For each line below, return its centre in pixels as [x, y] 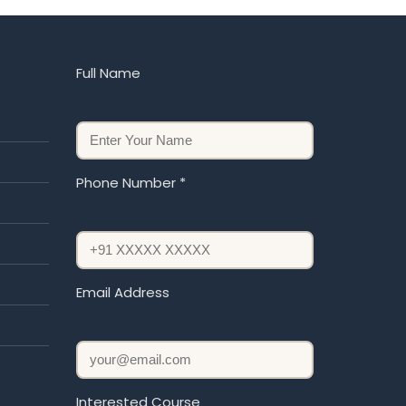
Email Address [122, 292]
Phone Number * [130, 182]
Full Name [108, 72]
